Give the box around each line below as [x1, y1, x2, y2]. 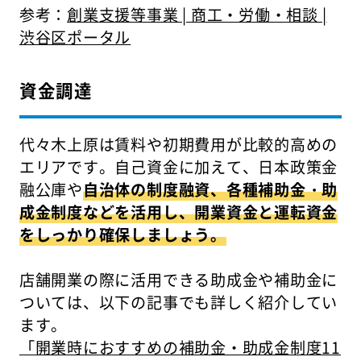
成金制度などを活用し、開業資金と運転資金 [19, 200, 338, 223]
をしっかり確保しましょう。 [19, 222, 226, 246]
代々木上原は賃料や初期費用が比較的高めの [19, 132, 338, 156]
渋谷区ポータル [19, 25, 131, 48]
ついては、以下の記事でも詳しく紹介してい [19, 290, 338, 313]
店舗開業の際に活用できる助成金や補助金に [19, 268, 338, 291]
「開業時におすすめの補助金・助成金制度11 [19, 335, 341, 359]
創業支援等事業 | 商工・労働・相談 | [67, 2, 327, 26]
